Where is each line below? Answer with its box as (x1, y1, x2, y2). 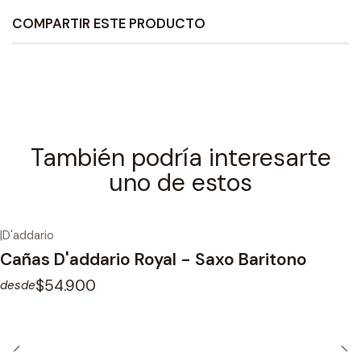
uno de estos (109, 167, 252, 199)
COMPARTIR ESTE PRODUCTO (12, 15, 205, 33)
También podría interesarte (30, 142, 331, 174)
